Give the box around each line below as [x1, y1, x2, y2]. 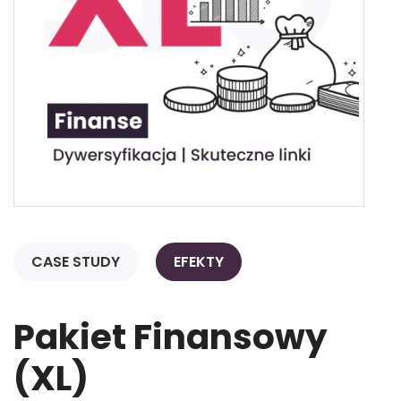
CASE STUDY [31, 252, 120, 273]
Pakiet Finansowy [13, 312, 328, 363]
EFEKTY [174, 252, 224, 273]
